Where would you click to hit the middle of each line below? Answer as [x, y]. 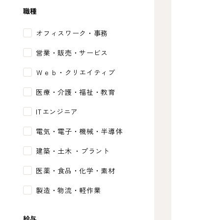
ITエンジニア [57, 111]
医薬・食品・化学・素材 [76, 170]
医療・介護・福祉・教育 [76, 92]
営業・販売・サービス [72, 53]
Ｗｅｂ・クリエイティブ [76, 72]
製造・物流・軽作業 [69, 190]
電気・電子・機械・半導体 [79, 131]
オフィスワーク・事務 [72, 33]
